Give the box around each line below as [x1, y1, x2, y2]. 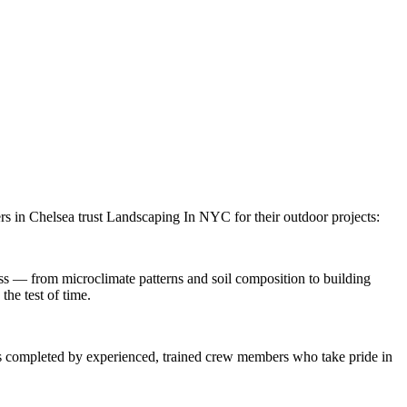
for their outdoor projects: [231, 208, 380, 224]
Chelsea [29, 208, 74, 224]
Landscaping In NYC [106, 208, 231, 224]
